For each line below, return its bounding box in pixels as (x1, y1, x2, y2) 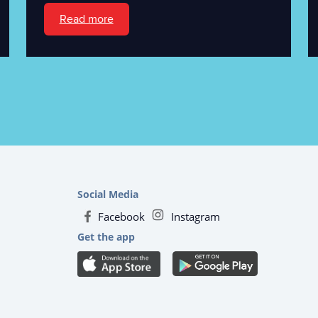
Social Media (77, 187, 138, 201)
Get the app (77, 229, 135, 243)
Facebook (98, 209, 145, 224)
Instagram (171, 209, 220, 224)
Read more (59, 11, 114, 26)
